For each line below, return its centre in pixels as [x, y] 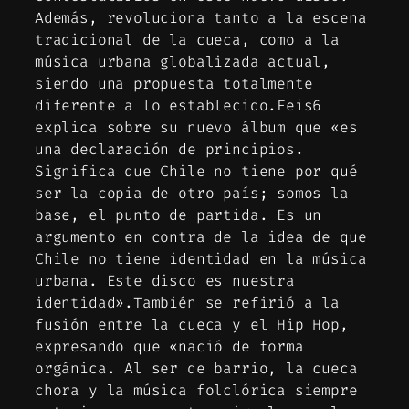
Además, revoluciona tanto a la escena [201, 17]
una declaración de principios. [169, 149]
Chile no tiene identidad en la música [201, 258]
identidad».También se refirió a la [187, 302]
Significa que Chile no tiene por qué [196, 171]
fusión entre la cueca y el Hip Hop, [192, 324]
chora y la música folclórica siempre [196, 390]
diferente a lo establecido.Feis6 [178, 105]
